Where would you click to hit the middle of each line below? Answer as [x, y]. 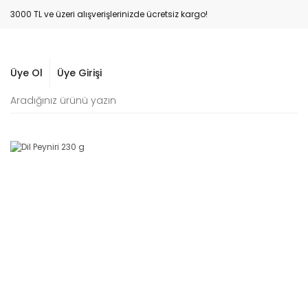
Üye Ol [26, 73]
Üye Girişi [79, 73]
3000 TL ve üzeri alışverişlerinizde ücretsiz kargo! [109, 14]
